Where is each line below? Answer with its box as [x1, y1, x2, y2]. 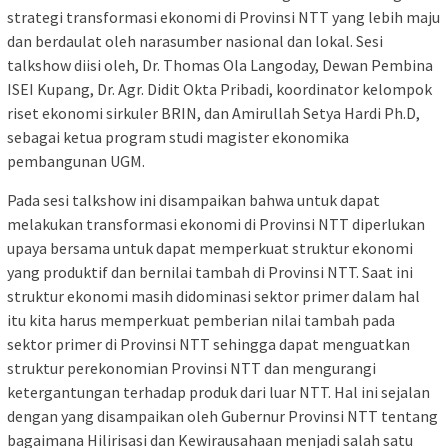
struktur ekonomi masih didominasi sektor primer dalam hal [7, 286, 420, 307]
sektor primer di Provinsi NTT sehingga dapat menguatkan [7, 334, 410, 355]
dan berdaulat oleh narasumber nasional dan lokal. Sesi [7, 31, 383, 52]
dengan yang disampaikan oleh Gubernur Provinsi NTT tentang [7, 406, 438, 427]
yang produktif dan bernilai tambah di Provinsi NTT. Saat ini [7, 262, 413, 283]
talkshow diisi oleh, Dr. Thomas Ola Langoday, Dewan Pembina [7, 55, 433, 76]
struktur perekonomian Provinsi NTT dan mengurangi [7, 358, 376, 379]
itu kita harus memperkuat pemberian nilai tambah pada [7, 310, 395, 331]
